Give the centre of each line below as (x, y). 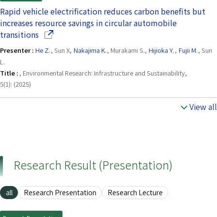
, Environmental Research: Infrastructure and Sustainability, (103, 73)
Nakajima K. (90, 50)
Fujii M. (188, 50)
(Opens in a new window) (84, 34)
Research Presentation (60, 193)
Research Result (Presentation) (93, 165)
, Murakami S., (128, 50)
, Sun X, (62, 50)
